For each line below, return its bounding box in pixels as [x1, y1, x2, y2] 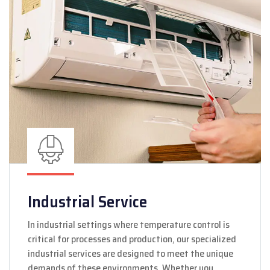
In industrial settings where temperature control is [28, 216, 230, 232]
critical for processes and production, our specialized [28, 231, 236, 246]
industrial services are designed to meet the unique [28, 245, 233, 261]
